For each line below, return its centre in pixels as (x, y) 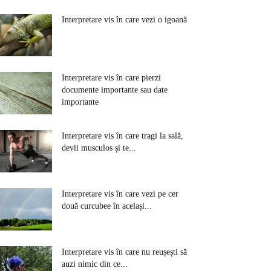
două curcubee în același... (107, 206)
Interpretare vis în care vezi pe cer (120, 194)
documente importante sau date (115, 90)
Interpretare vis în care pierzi (111, 78)
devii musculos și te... (99, 148)
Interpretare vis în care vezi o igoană (124, 20)
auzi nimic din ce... (95, 264)
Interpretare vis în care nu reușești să (124, 252)
